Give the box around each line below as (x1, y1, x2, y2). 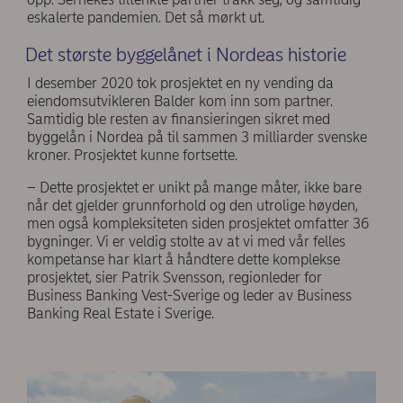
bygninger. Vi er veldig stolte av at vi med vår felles (27, 233, 345, 250)
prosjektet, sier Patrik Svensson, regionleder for (27, 269, 322, 286)
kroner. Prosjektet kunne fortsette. (27, 147, 245, 164)
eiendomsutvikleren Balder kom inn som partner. (27, 93, 333, 110)
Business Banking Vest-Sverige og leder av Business (27, 287, 352, 304)
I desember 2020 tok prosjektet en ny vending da (27, 75, 334, 92)
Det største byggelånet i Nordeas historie (24, 42, 346, 66)
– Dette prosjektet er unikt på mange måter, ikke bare (27, 179, 362, 196)
